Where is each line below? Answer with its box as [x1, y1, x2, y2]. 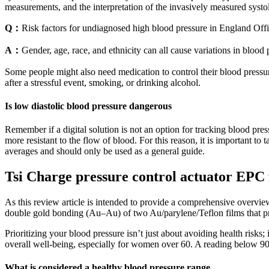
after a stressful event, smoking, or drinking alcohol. [5, 77, 201, 88]
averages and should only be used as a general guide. [5, 146, 205, 157]
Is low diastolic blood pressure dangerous [5, 101, 172, 112]
